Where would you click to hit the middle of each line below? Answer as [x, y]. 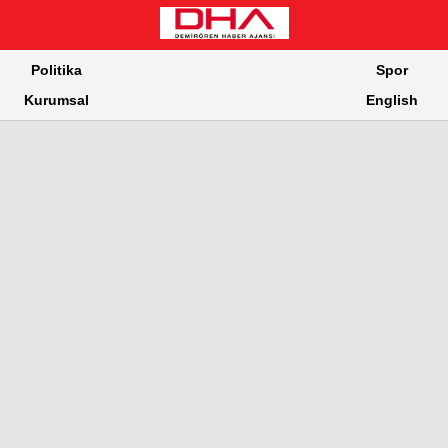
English [392, 100]
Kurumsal [56, 100]
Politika [56, 70]
